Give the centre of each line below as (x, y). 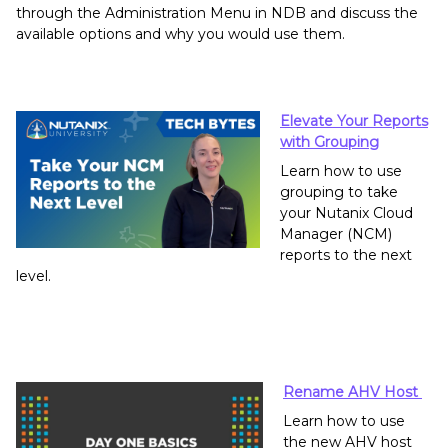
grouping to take (339, 192)
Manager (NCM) (336, 234)
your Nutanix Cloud (346, 213)
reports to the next (346, 255)
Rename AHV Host (352, 392)
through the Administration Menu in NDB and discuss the (217, 13)
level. (35, 276)
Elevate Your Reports (354, 121)
